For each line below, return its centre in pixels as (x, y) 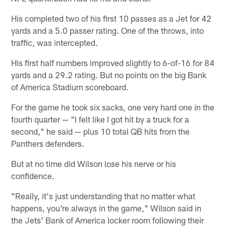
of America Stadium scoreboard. (70, 87)
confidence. (33, 175)
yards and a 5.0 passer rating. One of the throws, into (108, 30)
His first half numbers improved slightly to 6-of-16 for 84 (113, 62)
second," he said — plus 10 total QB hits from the (101, 131)
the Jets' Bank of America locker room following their (108, 220)
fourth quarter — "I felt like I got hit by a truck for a (100, 119)
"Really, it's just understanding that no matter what (103, 195)
